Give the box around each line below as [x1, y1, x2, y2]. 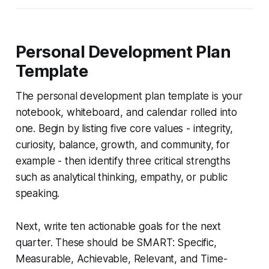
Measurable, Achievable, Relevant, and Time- [15, 252, 228, 265]
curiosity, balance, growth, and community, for [15, 138, 230, 151]
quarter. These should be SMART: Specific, [15, 236, 217, 249]
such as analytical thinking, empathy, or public [15, 171, 228, 183]
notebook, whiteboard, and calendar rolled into [15, 106, 237, 118]
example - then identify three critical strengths [15, 154, 231, 167]
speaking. [15, 187, 60, 199]
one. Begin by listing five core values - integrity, [15, 122, 234, 134]
